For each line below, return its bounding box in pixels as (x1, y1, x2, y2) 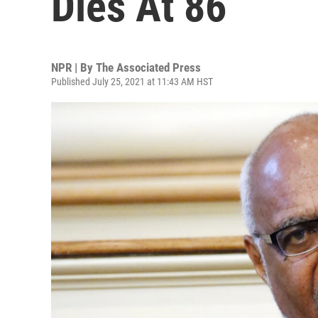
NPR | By (51, 60, 96, 75)
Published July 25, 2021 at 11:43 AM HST (51, 76, 213, 87)
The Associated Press (96, 60, 201, 75)
